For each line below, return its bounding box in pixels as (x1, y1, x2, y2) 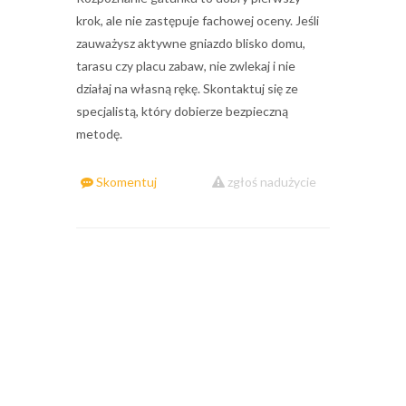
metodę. (76, 126, 122, 142)
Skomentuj (93, 174, 157, 190)
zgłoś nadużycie (225, 174, 316, 190)
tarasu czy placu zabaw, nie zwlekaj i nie (76, 58, 295, 74)
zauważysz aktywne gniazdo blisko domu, (76, 35, 305, 52)
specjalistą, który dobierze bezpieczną (76, 103, 288, 120)
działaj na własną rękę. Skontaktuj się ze (76, 81, 298, 97)
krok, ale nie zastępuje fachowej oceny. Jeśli (76, 13, 319, 29)
